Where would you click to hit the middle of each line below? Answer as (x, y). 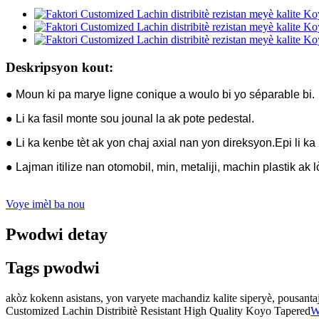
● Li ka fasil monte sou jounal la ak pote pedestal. (130, 119)
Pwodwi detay (57, 235)
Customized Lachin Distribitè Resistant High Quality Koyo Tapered (158, 311)
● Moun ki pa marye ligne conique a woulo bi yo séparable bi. (160, 95)
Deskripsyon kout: (59, 67)
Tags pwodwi (53, 268)
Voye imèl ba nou (45, 204)
